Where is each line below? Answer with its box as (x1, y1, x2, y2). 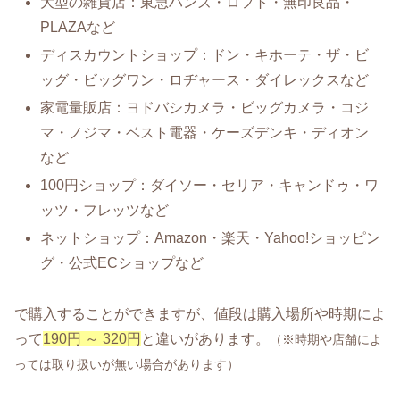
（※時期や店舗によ (270, 332, 382, 347)
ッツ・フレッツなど (40, 203, 170, 219)
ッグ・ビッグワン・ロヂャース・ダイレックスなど (40, 71, 370, 87)
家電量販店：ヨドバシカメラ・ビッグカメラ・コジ (40, 99, 370, 115)
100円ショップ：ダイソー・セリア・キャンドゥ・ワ (40, 178, 379, 194)
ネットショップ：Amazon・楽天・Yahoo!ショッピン (40, 230, 381, 246)
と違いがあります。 (141, 331, 270, 347)
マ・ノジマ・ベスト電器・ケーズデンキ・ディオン (40, 124, 370, 140)
